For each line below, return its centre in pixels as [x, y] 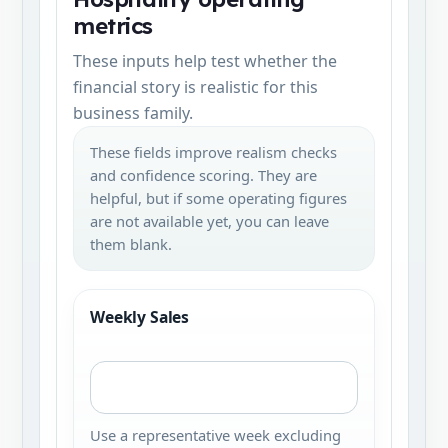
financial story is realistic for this [195, 87]
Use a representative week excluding [215, 435]
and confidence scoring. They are [203, 175]
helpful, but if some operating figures [218, 198]
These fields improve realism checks [213, 152]
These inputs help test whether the [205, 61]
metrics [113, 26]
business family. [133, 113]
